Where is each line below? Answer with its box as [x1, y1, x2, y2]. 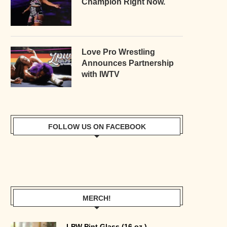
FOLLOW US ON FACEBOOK [48, 122, 146, 131]
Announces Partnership [82, 58, 174, 67]
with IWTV [82, 69, 120, 79]
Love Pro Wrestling [82, 47, 155, 56]
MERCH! [83, 194, 111, 202]
